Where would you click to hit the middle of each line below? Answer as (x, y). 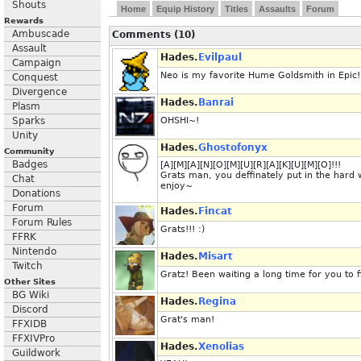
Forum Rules (42, 222)
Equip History (185, 9)
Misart (216, 256)
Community (29, 151)
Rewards (24, 21)
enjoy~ (176, 186)
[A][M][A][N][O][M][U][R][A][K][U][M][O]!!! (251, 165)
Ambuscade (41, 34)
